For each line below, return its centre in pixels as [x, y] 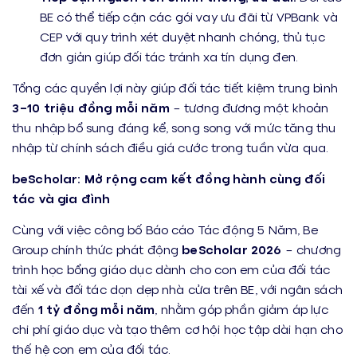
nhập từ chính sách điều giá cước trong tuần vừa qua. [171, 147]
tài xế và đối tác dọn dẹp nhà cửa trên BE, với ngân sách [177, 288]
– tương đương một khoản [249, 107]
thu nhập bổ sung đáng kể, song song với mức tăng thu [174, 127]
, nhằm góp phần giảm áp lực [241, 308]
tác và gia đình [61, 198]
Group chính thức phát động [97, 249]
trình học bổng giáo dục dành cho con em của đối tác [171, 269]
